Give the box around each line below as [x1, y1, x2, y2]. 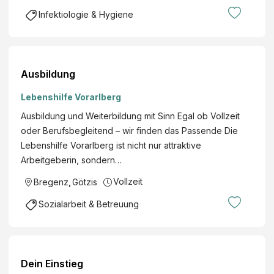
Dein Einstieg [21, 257, 83, 270]
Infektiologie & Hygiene [39, 9, 133, 20]
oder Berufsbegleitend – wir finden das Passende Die [21, 125, 238, 136]
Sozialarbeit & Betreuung [39, 198, 139, 209]
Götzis [72, 176, 97, 187]
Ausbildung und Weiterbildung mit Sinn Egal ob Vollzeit [21, 110, 240, 121]
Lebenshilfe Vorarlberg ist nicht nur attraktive [21, 139, 201, 150]
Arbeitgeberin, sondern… [21, 154, 122, 165]
